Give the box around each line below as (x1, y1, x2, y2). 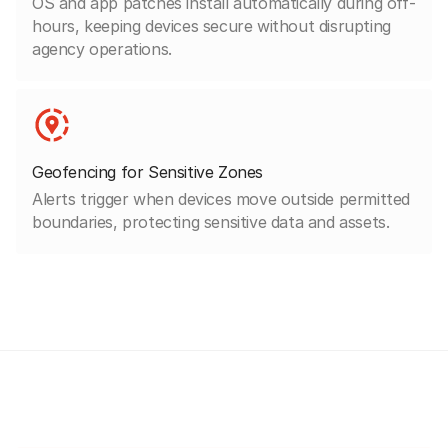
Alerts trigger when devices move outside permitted (32, 188, 411, 209)
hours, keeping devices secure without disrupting (32, 15, 391, 36)
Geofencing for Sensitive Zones (32, 161, 263, 182)
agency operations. (32, 38, 172, 59)
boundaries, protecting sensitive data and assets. (32, 211, 390, 232)
